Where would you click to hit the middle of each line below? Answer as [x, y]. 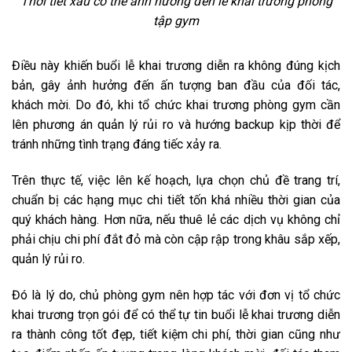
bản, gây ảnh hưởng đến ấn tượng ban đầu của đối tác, [176, 86]
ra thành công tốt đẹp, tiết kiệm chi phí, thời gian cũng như [176, 334]
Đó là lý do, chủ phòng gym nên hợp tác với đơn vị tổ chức [176, 295]
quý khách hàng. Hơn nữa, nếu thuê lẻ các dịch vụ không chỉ [176, 219]
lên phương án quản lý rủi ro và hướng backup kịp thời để [176, 125]
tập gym [176, 21]
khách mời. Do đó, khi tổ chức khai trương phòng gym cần [176, 105]
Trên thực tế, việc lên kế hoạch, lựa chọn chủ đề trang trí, [176, 180]
